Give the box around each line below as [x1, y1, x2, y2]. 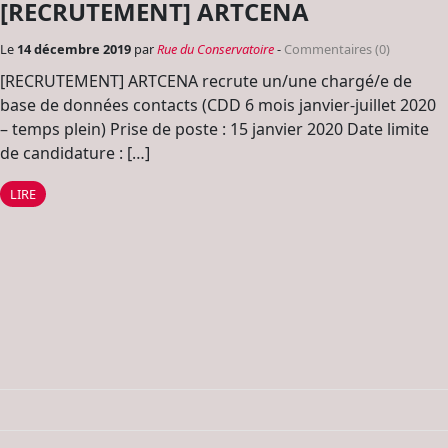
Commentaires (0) [284, 39, 390, 58]
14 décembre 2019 [17, 39, 134, 58]
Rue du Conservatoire [157, 39, 274, 58]
